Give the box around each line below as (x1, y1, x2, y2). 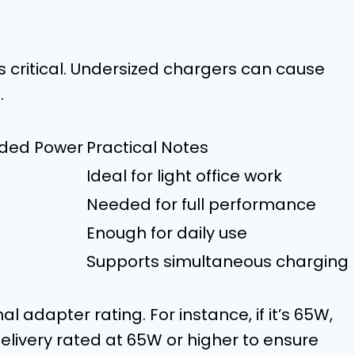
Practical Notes (86, 136, 208, 158)
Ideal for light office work (86, 164, 282, 187)
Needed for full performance (86, 193, 316, 216)
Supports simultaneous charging (86, 250, 349, 273)
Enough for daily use (86, 221, 247, 244)
